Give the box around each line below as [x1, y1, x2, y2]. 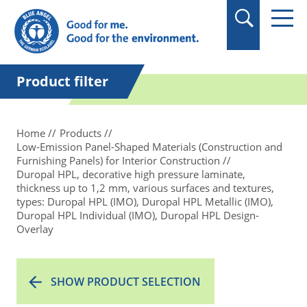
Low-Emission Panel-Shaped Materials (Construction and [16, 140, 282, 153]
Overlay [16, 222, 53, 236]
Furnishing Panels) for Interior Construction [16, 153, 220, 167]
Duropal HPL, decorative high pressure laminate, [16, 167, 245, 181]
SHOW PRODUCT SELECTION [51, 274, 201, 289]
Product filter [16, 72, 108, 90]
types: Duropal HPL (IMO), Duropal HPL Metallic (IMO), [16, 195, 273, 208]
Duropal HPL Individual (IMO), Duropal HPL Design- [16, 208, 259, 222]
